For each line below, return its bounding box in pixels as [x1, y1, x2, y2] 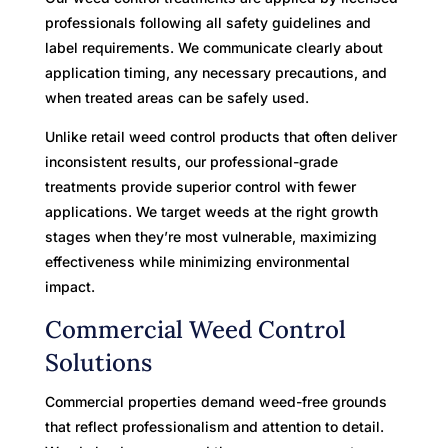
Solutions [44, 346, 152, 378]
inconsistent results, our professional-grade [44, 152, 338, 170]
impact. [44, 277, 95, 295]
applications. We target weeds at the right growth [44, 202, 378, 220]
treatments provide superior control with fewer [44, 177, 356, 195]
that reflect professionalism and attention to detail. [44, 417, 384, 435]
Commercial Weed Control [44, 313, 346, 345]
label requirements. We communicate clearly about [44, 38, 383, 56]
